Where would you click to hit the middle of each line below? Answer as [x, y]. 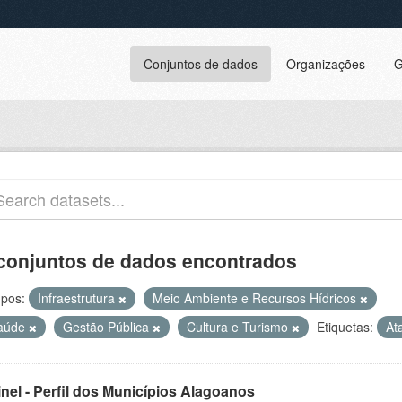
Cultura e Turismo [239, 327]
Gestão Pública [108, 327]
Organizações [326, 64]
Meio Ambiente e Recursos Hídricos [256, 298]
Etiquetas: [345, 327]
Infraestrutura [78, 298]
